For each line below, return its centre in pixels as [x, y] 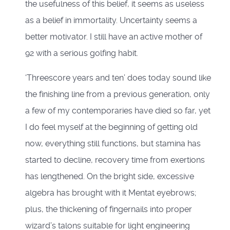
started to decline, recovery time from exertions [115, 160]
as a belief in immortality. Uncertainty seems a [111, 21]
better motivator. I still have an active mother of [114, 37]
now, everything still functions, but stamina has [113, 144]
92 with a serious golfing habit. [82, 53]
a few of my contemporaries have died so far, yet [118, 111]
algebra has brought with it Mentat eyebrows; [111, 193]
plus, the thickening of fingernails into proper [109, 209]
